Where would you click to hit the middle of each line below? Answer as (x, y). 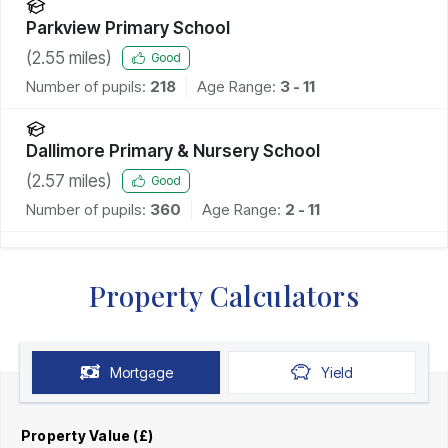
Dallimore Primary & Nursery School (173, 150)
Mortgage (141, 372)
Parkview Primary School (128, 27)
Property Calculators (224, 295)
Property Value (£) (87, 435)
